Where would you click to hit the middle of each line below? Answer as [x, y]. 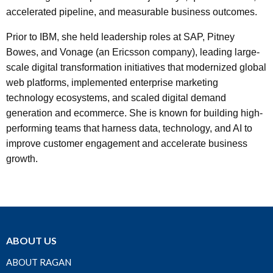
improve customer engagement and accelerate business [127, 144]
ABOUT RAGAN [39, 262]
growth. [22, 159]
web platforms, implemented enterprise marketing [112, 83]
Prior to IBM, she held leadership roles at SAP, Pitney [120, 37]
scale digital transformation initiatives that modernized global [136, 67]
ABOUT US [31, 240]
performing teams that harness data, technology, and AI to [129, 128]
